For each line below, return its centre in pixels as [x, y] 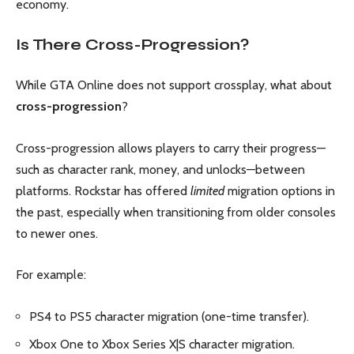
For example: [51, 275]
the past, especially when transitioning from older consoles [176, 212]
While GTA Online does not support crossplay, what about [174, 85]
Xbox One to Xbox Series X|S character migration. [162, 345]
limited [207, 190]
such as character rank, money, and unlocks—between [160, 169]
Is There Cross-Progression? [132, 44]
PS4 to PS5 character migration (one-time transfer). [169, 316]
